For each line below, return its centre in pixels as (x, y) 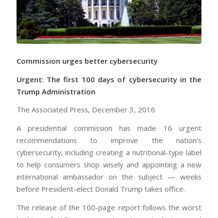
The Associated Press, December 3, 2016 (86, 110)
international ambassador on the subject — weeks (109, 176)
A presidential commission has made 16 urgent (109, 128)
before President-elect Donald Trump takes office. (100, 189)
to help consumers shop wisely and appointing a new (109, 164)
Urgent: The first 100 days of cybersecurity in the (109, 79)
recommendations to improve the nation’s (109, 140)
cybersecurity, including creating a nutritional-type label (109, 152)
